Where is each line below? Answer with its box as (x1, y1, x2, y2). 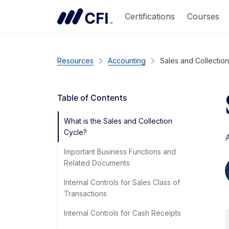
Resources (57, 56, 94, 65)
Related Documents (64, 158, 130, 167)
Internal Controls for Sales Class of (64, 178, 180, 187)
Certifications (125, 11, 175, 21)
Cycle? (64, 128, 87, 136)
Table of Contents (57, 93, 127, 103)
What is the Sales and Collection (64, 117, 172, 125)
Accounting (108, 56, 146, 65)
